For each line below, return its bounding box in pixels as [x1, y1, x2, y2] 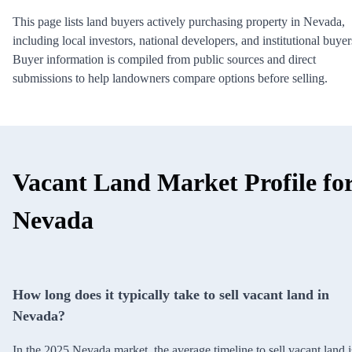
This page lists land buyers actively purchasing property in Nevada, [13, 14, 345, 28]
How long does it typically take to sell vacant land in [13, 286, 329, 302]
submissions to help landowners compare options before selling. [13, 71, 328, 85]
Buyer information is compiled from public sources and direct [13, 52, 316, 66]
